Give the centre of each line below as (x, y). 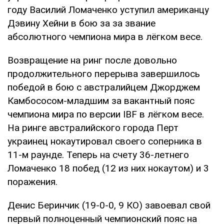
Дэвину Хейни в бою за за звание (81, 23)
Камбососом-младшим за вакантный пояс (101, 100)
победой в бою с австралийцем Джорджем (104, 87)
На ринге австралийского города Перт (93, 127)
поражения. (32, 181)
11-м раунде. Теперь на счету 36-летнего (98, 154)
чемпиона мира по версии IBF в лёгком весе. (106, 114)
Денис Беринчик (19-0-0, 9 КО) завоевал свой (109, 205)
